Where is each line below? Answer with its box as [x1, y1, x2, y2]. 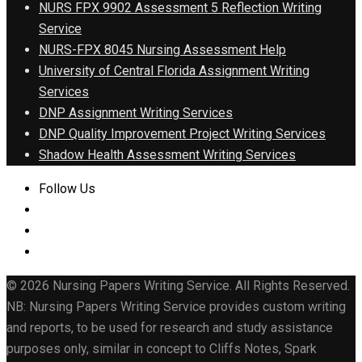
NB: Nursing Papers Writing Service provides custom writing [6, 298, 346, 314]
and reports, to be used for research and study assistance [6, 319, 333, 335]
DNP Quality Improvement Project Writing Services [39, 125, 326, 141]
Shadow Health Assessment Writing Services [39, 146, 296, 162]
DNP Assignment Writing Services [39, 104, 233, 120]
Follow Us [39, 180, 95, 196]
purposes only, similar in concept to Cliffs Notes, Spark [6, 340, 317, 356]
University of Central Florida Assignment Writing [39, 62, 309, 78]
